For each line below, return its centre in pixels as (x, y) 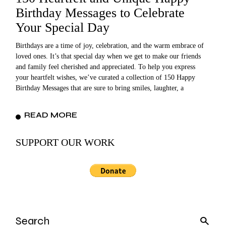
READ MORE (51, 115)
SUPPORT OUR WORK (65, 142)
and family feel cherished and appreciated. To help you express (106, 67)
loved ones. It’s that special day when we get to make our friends (108, 56)
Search (25, 216)
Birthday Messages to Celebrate (100, 13)
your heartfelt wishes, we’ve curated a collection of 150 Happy (106, 77)
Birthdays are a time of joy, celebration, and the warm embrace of (110, 45)
